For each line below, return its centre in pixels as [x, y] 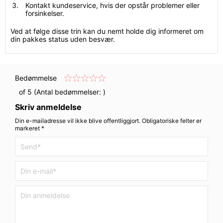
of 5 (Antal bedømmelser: [59, 92]
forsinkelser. [45, 13]
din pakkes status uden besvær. [63, 39]
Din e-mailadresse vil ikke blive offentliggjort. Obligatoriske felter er [108, 121]
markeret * [30, 128]
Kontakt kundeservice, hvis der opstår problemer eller [112, 5]
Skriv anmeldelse [48, 107]
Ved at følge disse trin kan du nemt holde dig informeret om [107, 31]
